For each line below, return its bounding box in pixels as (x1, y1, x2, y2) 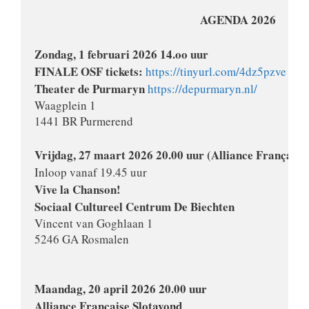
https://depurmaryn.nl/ (148, 81, 257, 97)
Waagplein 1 (34, 97, 96, 114)
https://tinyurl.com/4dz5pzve (146, 63, 286, 80)
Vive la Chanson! (34, 181, 121, 199)
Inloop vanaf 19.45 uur (34, 164, 150, 181)
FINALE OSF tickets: (34, 63, 146, 81)
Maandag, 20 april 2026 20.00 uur (34, 280, 207, 298)
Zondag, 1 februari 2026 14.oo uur (34, 46, 208, 63)
